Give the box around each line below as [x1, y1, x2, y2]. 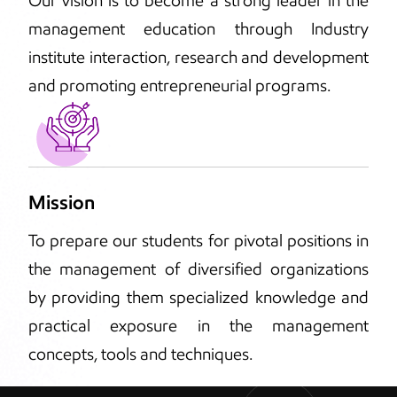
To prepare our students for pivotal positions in [28, 230, 369, 252]
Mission [28, 191, 95, 215]
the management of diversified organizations [28, 259, 369, 280]
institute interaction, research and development [28, 47, 369, 68]
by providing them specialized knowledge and [28, 287, 369, 308]
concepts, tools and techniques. [28, 344, 253, 365]
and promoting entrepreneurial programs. [28, 75, 331, 97]
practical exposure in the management [28, 315, 369, 337]
